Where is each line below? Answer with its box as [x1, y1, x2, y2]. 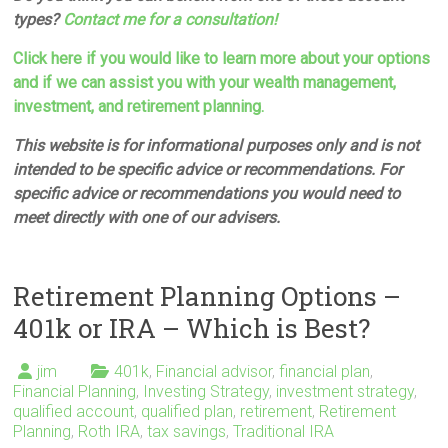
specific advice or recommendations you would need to [13, 183, 401, 203]
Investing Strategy [143, 381, 270, 401]
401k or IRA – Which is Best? [13, 310, 371, 345]
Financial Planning [13, 381, 137, 401]
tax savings [147, 421, 227, 441]
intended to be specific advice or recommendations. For [13, 159, 403, 179]
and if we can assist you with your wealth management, [13, 72, 397, 92]
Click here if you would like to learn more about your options [13, 48, 431, 68]
